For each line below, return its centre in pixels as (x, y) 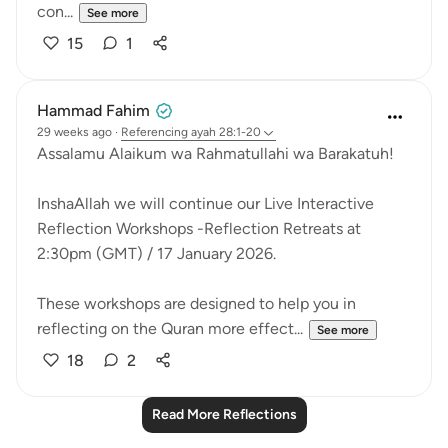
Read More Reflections (224, 414)
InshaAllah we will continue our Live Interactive (205, 203)
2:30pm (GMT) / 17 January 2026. (156, 253)
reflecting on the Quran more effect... (170, 328)
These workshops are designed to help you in (196, 303)
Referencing (154, 132)
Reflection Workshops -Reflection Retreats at (199, 228)
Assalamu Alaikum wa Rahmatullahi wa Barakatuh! (215, 153)
